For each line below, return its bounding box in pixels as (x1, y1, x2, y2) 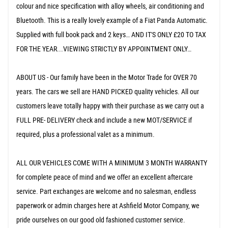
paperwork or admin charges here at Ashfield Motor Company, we (16, 200, 199, 210)
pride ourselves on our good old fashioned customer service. (16, 214, 185, 224)
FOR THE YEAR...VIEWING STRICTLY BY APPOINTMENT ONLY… (16, 43, 191, 53)
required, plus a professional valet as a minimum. (16, 129, 155, 139)
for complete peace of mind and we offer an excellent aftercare (16, 172, 193, 182)
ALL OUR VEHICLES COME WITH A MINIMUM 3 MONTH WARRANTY (16, 157, 207, 167)
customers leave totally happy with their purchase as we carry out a (16, 100, 204, 110)
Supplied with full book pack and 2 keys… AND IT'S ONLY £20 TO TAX (16, 29, 206, 39)
